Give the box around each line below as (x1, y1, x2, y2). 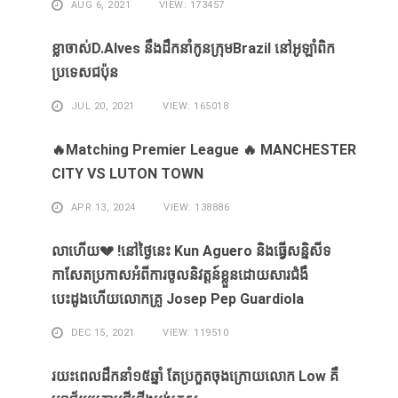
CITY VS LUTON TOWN (52, 165, 203, 183)
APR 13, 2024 (70, 202, 136, 214)
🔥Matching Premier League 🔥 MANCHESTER (52, 141, 356, 159)
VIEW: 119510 (159, 327, 228, 339)
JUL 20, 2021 (70, 100, 135, 113)
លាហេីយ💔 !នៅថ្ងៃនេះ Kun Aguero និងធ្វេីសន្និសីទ (52, 243, 331, 260)
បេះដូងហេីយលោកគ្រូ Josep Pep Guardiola (52, 291, 304, 308)
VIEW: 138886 (160, 202, 229, 214)
